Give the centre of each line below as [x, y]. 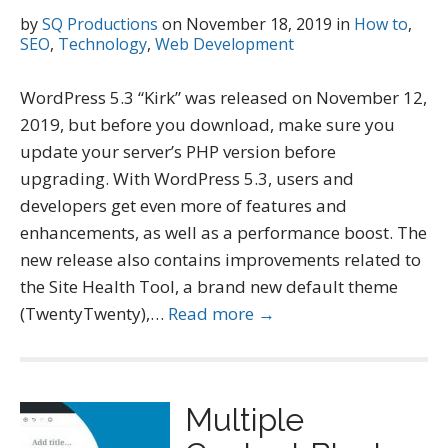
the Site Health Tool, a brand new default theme [209, 286]
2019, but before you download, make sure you [207, 124]
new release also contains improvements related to [220, 259]
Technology [102, 44]
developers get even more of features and [183, 205]
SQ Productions [100, 24]
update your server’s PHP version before [178, 151]
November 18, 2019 [259, 24]
